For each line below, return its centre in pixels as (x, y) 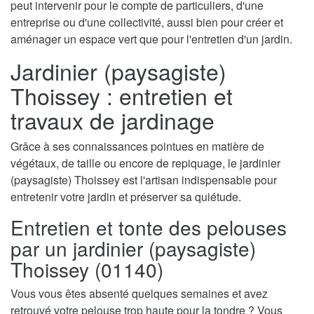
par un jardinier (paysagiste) (133, 248)
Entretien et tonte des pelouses (149, 227)
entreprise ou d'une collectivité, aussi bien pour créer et (147, 22)
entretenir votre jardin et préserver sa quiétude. (126, 197)
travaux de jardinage (112, 120)
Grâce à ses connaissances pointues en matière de (137, 146)
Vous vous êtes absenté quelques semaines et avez (139, 294)
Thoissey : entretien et (122, 96)
